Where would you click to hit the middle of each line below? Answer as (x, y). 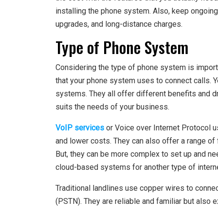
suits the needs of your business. (112, 107)
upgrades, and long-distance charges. (119, 24)
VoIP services (80, 128)
